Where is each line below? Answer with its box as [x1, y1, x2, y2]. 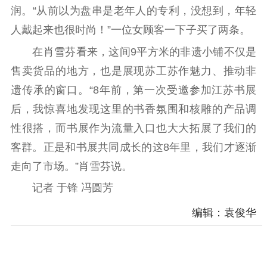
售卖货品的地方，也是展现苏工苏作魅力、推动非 [10, 64, 257, 77]
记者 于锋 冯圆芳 [10, 182, 113, 194]
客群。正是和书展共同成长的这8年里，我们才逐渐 [10, 141, 257, 153]
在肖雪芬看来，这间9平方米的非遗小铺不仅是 [10, 45, 257, 58]
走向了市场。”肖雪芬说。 [10, 160, 132, 172]
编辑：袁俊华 [192, 206, 257, 219]
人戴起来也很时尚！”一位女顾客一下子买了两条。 [10, 24, 250, 36]
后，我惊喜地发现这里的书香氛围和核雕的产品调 [10, 103, 257, 115]
